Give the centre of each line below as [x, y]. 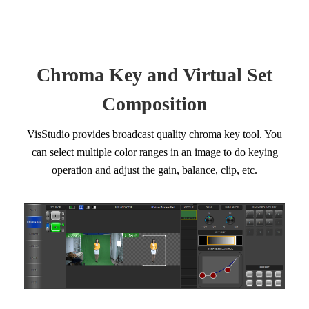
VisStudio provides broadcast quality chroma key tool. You [154, 134]
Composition [154, 104]
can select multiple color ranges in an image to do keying [154, 152]
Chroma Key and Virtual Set [154, 75]
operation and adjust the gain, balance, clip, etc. [154, 170]
